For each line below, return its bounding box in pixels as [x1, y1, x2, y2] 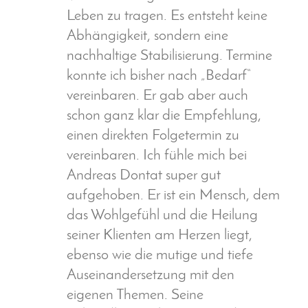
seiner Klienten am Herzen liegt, [67, 228, 252, 243]
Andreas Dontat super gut [67, 168, 221, 184]
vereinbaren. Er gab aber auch [67, 89, 248, 104]
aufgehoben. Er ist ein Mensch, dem [67, 188, 280, 203]
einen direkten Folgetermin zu [67, 129, 239, 144]
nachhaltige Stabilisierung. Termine [67, 49, 272, 64]
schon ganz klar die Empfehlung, [67, 109, 261, 124]
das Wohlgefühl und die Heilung [67, 208, 258, 223]
